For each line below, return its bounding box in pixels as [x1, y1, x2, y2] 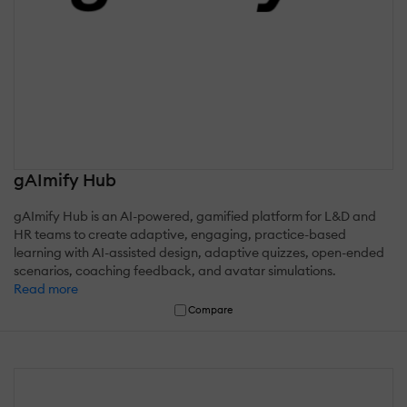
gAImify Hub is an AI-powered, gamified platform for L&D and [14, 207, 376, 224]
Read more [14, 280, 78, 297]
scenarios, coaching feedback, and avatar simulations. [14, 262, 336, 279]
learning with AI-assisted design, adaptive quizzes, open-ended [14, 243, 384, 261]
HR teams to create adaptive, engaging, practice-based [14, 225, 346, 243]
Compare [188, 303, 233, 316]
